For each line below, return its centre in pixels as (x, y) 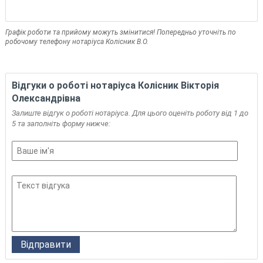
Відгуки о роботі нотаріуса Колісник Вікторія (115, 85)
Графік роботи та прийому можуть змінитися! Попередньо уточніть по (120, 32)
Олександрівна (46, 98)
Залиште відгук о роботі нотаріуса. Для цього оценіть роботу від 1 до (130, 113)
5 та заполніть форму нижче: (61, 124)
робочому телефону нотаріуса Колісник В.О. (77, 42)
